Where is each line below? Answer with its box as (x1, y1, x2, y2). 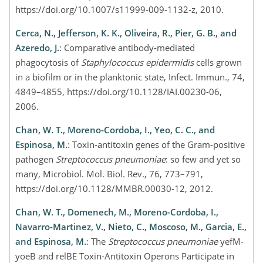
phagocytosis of (15, 56, 81, 69)
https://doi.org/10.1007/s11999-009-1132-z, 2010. (15, 4, 228, 16)
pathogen (15, 153, 56, 166)
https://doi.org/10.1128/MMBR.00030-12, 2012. (15, 183, 218, 195)
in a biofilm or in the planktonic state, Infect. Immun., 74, (15, 71, 245, 83)
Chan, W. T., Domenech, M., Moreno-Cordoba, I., (15, 206, 218, 218)
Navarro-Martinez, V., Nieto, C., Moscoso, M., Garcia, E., (15, 221, 247, 233)
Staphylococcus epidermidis (81, 56, 194, 69)
